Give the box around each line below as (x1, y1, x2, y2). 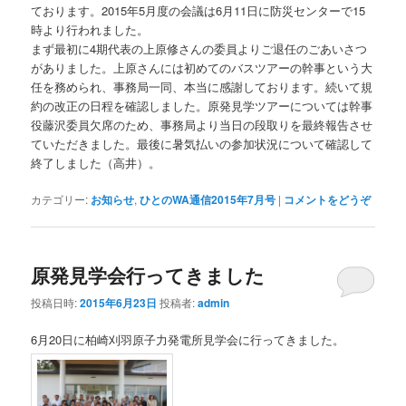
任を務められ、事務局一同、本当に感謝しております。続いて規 (31, 78, 373, 96)
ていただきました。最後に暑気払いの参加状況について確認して (31, 135, 373, 153)
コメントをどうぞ (284, 191, 372, 208)
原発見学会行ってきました (31, 260, 266, 288)
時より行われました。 (31, 21, 150, 39)
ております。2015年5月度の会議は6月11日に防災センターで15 (31, 2, 366, 20)
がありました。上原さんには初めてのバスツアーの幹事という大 (31, 59, 373, 77)
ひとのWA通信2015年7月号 (140, 191, 276, 208)
